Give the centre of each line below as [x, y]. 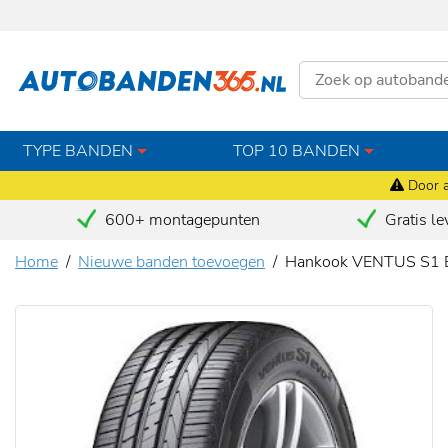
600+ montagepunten [180, 220]
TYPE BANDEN [78, 151]
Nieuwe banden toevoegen [171, 262]
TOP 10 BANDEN [297, 151]
